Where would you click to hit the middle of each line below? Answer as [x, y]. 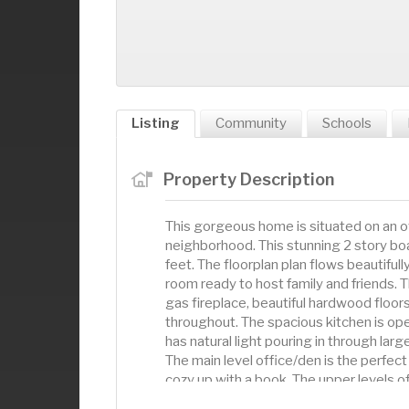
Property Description [248, 178]
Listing [156, 123]
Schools [347, 123]
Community [251, 123]
